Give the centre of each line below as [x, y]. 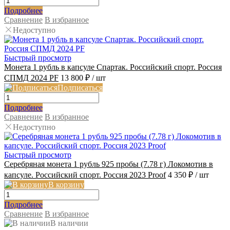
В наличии [69, 223]
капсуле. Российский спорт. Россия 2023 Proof [85, 175]
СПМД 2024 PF [31, 78]
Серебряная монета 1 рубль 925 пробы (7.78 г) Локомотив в [109, 164]
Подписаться [80, 88]
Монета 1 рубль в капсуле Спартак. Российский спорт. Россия [113, 67]
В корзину [66, 185]
